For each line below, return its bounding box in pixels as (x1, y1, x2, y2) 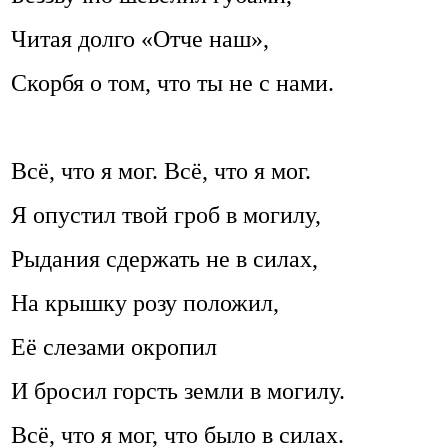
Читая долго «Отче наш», (11, 25, 269, 53)
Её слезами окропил (11, 333, 217, 361)
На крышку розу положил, (11, 289, 279, 317)
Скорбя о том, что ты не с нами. (11, 69, 334, 97)
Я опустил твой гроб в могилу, (11, 201, 321, 229)
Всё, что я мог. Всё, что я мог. (11, 157, 311, 185)
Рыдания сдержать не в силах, (11, 245, 318, 273)
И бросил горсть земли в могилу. (11, 377, 345, 405)
